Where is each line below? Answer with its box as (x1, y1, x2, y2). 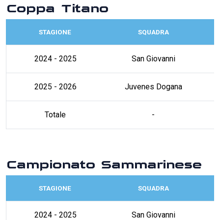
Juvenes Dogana (124, 82, 182, 91)
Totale (45, 110, 66, 119)
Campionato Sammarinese (6, 156, 201, 164)
